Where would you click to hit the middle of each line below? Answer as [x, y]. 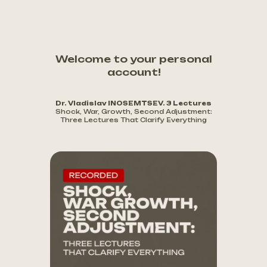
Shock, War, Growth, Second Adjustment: [133, 111]
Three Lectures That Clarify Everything [133, 120]
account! [134, 72]
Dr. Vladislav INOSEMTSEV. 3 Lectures [133, 103]
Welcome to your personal [134, 59]
